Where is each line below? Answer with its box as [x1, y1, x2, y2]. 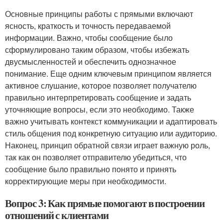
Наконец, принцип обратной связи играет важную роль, [5, 139, 210, 151]
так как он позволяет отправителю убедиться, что [5, 151, 187, 163]
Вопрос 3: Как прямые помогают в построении [5, 196, 205, 211]
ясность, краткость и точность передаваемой [5, 20, 171, 31]
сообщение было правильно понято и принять [5, 163, 176, 175]
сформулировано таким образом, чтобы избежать [5, 44, 189, 55]
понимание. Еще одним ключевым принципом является [5, 68, 212, 79]
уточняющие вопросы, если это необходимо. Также [5, 104, 194, 115]
